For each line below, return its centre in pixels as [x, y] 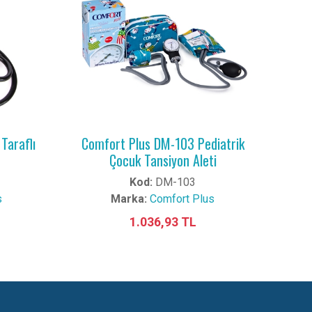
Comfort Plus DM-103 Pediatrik [163, 143]
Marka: [129, 199]
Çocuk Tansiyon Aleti [163, 160]
